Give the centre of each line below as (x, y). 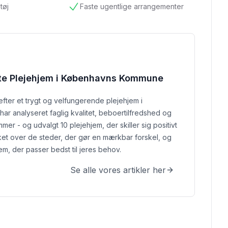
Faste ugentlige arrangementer (132, 6)
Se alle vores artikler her (118, 170)
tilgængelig (87, 12)
